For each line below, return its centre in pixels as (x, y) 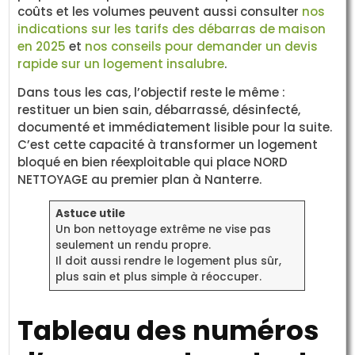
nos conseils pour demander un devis (202, 46)
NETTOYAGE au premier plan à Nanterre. (140, 179)
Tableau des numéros (169, 330)
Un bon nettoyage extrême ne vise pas (163, 229)
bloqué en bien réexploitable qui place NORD (153, 162)
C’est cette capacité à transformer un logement (168, 144)
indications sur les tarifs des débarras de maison (172, 29)
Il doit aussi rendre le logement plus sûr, (168, 261)
